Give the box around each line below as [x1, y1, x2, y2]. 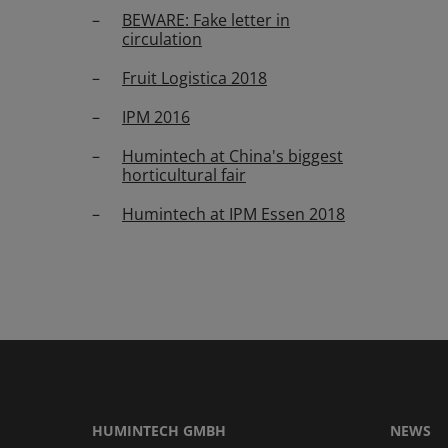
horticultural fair [122, 164, 246, 186]
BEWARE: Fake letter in [122, 9, 290, 31]
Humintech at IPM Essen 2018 [122, 203, 345, 225]
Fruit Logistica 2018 [122, 67, 267, 89]
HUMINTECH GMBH [92, 421, 226, 440]
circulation [122, 28, 202, 50]
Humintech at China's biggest [122, 145, 343, 167]
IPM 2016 [122, 106, 190, 128]
